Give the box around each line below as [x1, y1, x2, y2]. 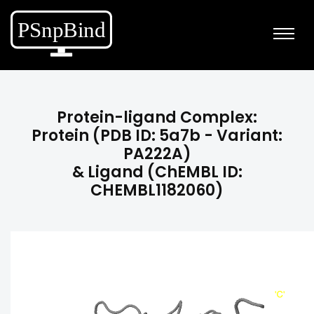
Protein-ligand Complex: [57, 107, 257, 128]
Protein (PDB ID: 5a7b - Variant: [32, 125, 282, 146]
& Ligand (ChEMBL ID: [71, 161, 243, 183]
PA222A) [123, 143, 191, 165]
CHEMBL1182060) [90, 179, 224, 201]
